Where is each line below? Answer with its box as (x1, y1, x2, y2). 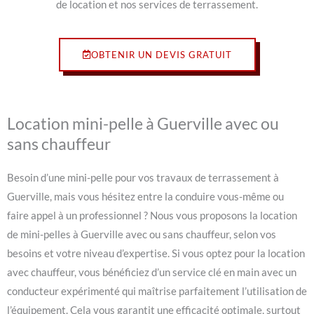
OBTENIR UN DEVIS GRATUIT (90, 49, 232, 61)
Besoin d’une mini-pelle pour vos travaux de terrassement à (7, 172, 279, 184)
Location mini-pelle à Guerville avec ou (7, 114, 279, 134)
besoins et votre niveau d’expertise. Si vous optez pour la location (7, 247, 305, 260)
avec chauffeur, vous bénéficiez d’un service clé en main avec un (7, 266, 296, 279)
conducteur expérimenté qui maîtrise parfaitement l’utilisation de (7, 285, 307, 298)
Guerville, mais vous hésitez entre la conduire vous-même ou (7, 191, 284, 203)
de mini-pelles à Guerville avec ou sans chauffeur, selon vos (7, 228, 276, 241)
